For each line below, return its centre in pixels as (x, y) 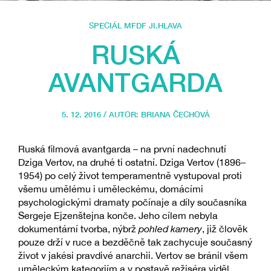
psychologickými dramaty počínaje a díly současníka (132, 202)
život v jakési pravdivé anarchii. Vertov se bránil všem (133, 256)
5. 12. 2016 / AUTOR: (101, 115)
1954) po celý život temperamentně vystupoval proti (130, 176)
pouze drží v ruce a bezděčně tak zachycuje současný (135, 242)
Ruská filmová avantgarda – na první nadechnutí (122, 149)
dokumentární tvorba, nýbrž (78, 229)
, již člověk (225, 229)
